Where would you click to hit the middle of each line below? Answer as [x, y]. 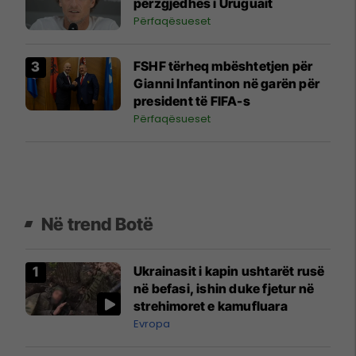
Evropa [152, 323]
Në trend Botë [98, 224]
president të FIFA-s [192, 101]
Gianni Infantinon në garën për [226, 83]
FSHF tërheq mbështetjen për [223, 66]
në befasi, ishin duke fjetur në [224, 288]
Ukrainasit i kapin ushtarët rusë [229, 271]
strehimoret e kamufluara [211, 306]
